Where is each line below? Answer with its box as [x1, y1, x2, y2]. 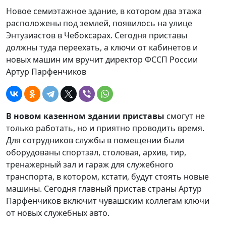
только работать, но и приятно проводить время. [6, 123, 204, 134]
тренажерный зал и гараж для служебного [6, 159, 174, 170]
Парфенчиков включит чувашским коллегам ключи [6, 195, 209, 206]
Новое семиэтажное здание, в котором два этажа [6, 6, 202, 17]
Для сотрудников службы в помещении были [6, 135, 184, 146]
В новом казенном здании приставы [6, 110, 164, 122]
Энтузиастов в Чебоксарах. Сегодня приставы [6, 30, 187, 41]
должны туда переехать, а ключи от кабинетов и [6, 42, 198, 53]
